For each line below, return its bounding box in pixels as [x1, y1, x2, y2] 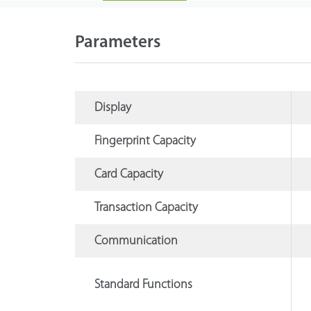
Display [94, 101, 131, 115]
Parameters [74, 33, 161, 51]
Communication [94, 234, 178, 248]
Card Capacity [94, 167, 163, 181]
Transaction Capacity [94, 201, 198, 215]
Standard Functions [94, 278, 192, 292]
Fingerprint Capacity [94, 134, 196, 148]
